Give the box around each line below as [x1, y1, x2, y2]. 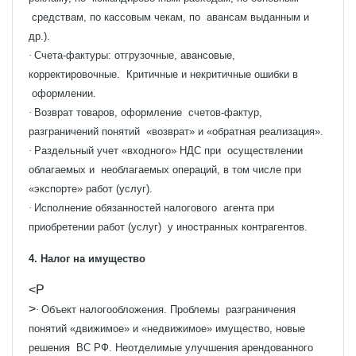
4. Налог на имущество [29, 252, 145, 265]
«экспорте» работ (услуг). [29, 182, 153, 195]
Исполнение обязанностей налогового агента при [34, 201, 274, 214]
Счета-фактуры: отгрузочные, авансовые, [34, 48, 235, 61]
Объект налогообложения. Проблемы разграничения [41, 303, 296, 315]
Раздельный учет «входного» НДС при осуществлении [34, 144, 303, 157]
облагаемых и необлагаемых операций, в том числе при [29, 163, 301, 176]
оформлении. [29, 87, 96, 99]
